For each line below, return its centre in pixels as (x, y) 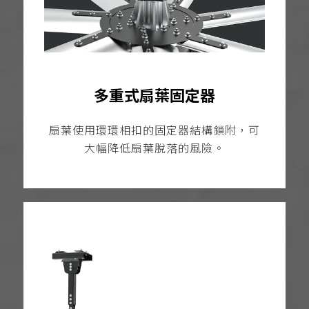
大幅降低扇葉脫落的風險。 (154, 149)
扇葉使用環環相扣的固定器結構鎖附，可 (154, 131)
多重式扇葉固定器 (154, 96)
